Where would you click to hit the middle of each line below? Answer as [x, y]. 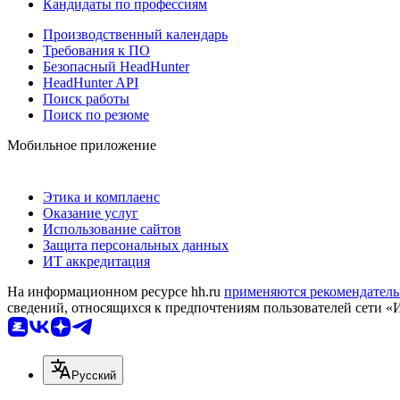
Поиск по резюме [96, 114]
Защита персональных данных [136, 245]
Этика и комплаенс [101, 196]
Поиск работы [86, 98]
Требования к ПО [96, 50]
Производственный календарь [135, 34]
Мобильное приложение [82, 145]
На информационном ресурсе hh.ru [116, 291]
